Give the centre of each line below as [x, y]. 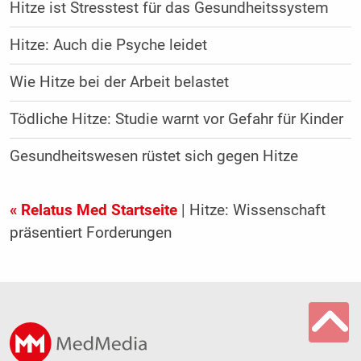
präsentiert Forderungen [90, 233]
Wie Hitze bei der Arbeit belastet [119, 83]
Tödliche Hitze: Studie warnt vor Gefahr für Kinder [176, 120]
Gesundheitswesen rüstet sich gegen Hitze [160, 157]
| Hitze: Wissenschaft [251, 211]
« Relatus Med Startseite [93, 211]
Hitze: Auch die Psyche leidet [108, 46]
